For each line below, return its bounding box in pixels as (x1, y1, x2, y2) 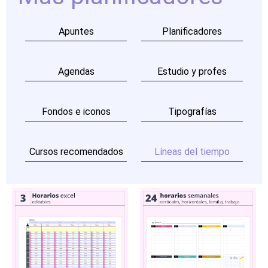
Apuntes (58, 25, 94, 37)
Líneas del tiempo (154, 145, 230, 157)
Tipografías (167, 105, 217, 117)
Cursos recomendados (29, 145, 123, 157)
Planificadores (162, 25, 222, 37)
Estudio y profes (157, 65, 227, 77)
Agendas (57, 65, 95, 77)
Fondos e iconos (41, 105, 111, 117)
